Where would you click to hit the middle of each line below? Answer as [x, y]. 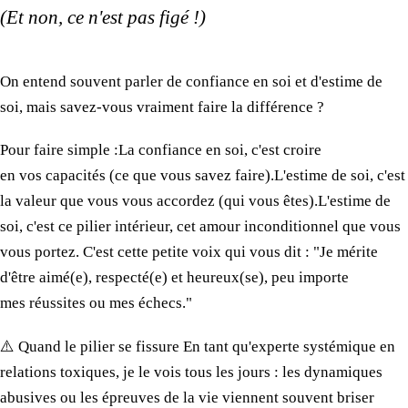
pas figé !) [164, 17]
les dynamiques [332, 372]
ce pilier [85, 227]
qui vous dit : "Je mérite [300, 252]
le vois [160, 372]
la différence [272, 107]
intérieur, [144, 227]
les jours [243, 372]
